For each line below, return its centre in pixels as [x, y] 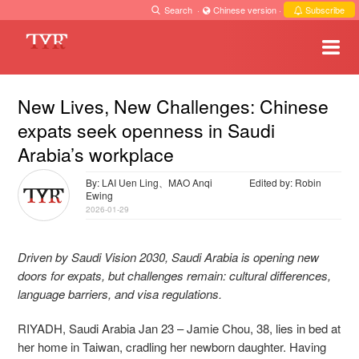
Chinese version [245, 10]
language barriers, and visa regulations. [120, 293]
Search [178, 10]
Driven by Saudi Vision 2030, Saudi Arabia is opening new [168, 256]
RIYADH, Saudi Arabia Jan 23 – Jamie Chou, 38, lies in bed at [179, 328]
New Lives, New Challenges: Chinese [173, 106]
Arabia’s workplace [96, 154]
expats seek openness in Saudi [146, 130]
